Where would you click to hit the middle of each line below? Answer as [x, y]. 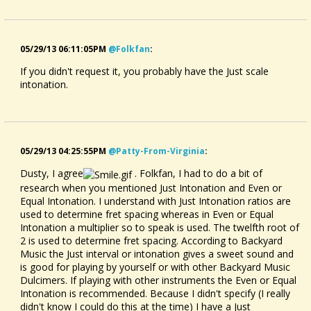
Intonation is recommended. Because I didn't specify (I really [155, 293]
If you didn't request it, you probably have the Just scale [144, 72]
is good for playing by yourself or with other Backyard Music [155, 267]
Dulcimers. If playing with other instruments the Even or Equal [158, 280]
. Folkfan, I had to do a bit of [197, 174]
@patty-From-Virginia [157, 151]
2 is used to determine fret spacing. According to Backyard [151, 241]
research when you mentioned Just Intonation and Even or [151, 188]
